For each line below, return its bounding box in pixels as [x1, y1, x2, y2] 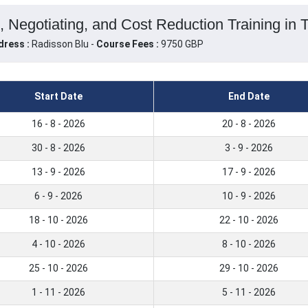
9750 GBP [158, 38, 203, 50]
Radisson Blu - [31, 38, 96, 50]
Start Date [34, 91, 82, 102]
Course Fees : [96, 38, 159, 50]
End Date [228, 91, 269, 102]
